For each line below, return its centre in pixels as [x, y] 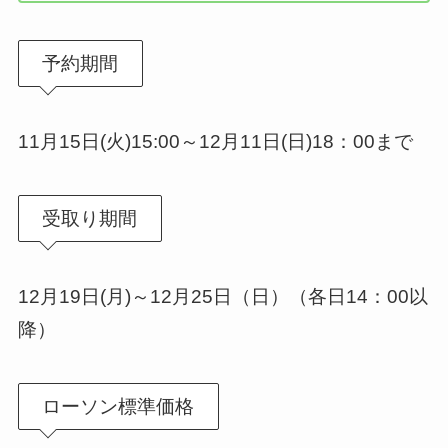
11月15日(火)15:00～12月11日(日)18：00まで [215, 141]
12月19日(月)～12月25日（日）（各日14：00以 [222, 296]
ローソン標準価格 [118, 406]
